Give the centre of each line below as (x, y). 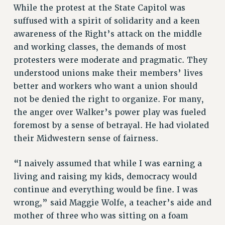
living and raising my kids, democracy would (105, 177)
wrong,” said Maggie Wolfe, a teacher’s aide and (112, 203)
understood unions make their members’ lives (108, 73)
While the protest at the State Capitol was (99, 8)
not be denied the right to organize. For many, (108, 99)
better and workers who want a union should (105, 86)
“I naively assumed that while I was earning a (107, 163)
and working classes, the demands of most (100, 47)
